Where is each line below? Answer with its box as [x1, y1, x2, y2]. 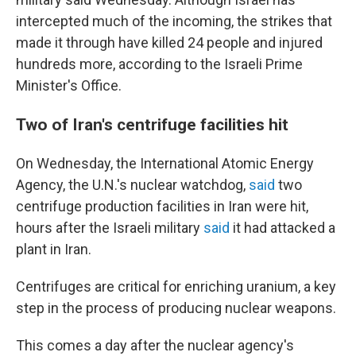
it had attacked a [230, 219, 335, 236]
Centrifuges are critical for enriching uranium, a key [16, 278, 336, 295]
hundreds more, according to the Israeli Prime [16, 56, 303, 72]
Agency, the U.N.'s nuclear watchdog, [16, 176, 249, 193]
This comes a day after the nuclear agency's [16, 337, 294, 354]
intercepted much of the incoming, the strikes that [16, 13, 332, 29]
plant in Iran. [16, 241, 91, 257]
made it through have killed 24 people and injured [16, 34, 323, 51]
